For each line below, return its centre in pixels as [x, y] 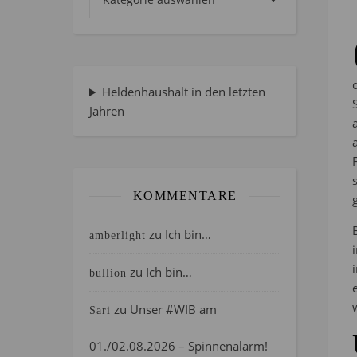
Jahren [107, 111]
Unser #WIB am [173, 309]
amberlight [118, 235]
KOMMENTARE [185, 196]
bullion [108, 273]
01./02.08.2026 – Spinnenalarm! [178, 346]
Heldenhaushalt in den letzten [183, 92]
